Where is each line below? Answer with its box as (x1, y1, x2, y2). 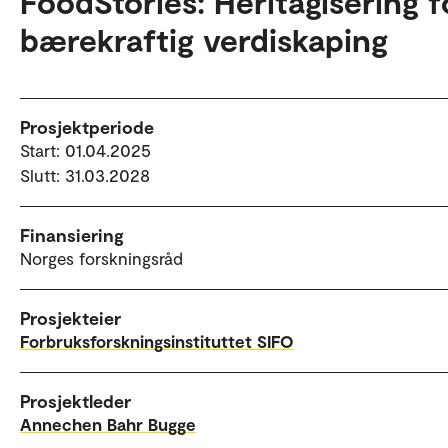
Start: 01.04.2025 (20, 139, 151, 160)
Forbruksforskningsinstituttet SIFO (20, 330, 294, 351)
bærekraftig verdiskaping (20, 19, 388, 58)
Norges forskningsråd (20, 247, 183, 268)
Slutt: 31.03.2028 (20, 164, 150, 185)
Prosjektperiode (20, 115, 154, 138)
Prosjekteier (20, 306, 121, 329)
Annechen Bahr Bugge (20, 413, 196, 434)
